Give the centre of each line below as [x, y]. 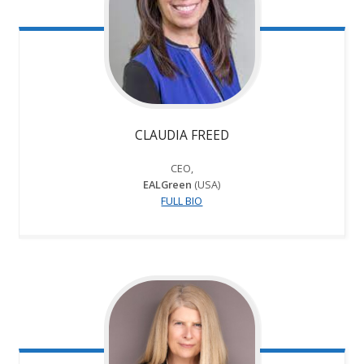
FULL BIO [182, 200]
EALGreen [168, 184]
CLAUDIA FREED [182, 134]
